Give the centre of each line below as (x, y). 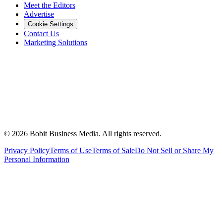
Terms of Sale (113, 151)
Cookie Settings (51, 24)
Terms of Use (71, 151)
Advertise (39, 14)
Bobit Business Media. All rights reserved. (96, 134)
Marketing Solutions (55, 43)
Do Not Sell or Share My (174, 151)
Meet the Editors (50, 5)
